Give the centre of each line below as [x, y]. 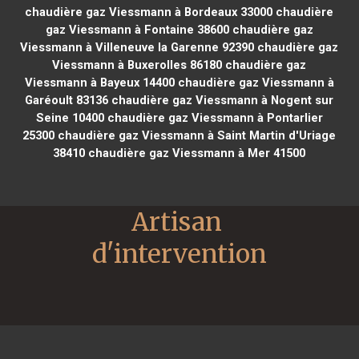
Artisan [177, 222]
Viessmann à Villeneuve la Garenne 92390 [137, 47]
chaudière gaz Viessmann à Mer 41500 [196, 153]
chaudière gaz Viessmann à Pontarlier [213, 117]
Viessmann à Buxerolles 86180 [137, 65]
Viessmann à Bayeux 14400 [99, 82]
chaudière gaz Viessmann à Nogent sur [221, 100]
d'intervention [179, 254]
